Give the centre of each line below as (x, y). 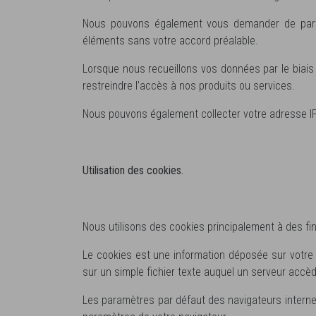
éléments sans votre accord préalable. (170, 40)
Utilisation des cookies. (133, 170)
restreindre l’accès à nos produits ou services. (189, 85)
